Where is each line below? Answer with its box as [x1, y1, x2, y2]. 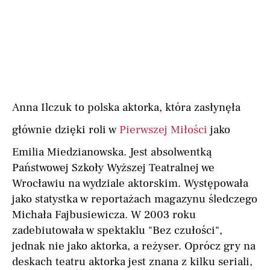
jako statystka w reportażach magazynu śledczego [12, 192, 257, 207]
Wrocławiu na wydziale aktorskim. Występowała [12, 176, 248, 191]
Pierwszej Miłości [119, 122, 207, 137]
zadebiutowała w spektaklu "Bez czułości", [12, 223, 222, 238]
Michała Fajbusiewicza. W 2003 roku [12, 207, 196, 222]
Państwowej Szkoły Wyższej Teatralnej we [12, 160, 215, 175]
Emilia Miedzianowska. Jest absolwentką [12, 145, 212, 160]
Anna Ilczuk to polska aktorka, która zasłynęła [12, 100, 240, 115]
